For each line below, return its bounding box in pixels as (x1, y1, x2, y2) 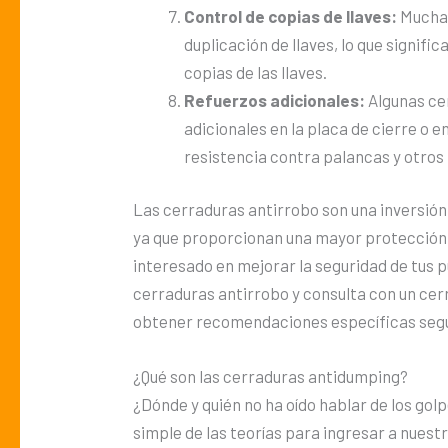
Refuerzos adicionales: (184, 89, 366, 110)
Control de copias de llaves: (184, 5, 398, 26)
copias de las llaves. (184, 61, 328, 82)
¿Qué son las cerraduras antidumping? (133, 366, 409, 387)
